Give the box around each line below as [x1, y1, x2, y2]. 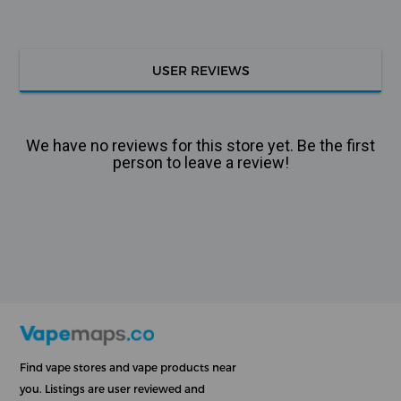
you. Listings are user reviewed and [20, 381, 206, 395]
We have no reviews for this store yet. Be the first [26, 135, 375, 155]
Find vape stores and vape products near [20, 360, 237, 373]
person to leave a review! [112, 152, 289, 172]
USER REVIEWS [151, 62, 250, 78]
